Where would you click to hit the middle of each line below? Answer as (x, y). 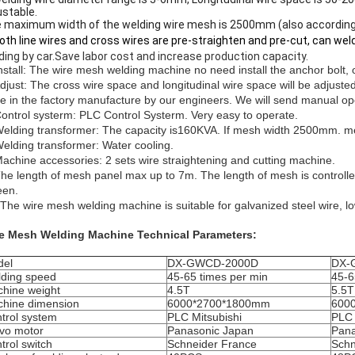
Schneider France (212, 344)
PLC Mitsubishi (204, 317)
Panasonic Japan (210, 330)
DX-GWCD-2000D (213, 263)
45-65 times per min (218, 277)
